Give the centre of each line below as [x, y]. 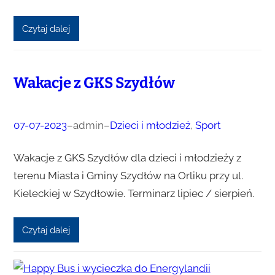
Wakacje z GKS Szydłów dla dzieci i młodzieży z [127, 157]
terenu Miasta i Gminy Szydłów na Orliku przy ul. [128, 175]
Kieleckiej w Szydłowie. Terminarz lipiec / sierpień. [134, 193]
